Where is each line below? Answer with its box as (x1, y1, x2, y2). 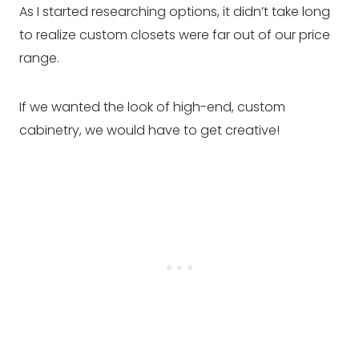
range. (19, 48, 63, 67)
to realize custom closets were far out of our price (19, 25, 330, 44)
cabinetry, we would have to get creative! (19, 120, 280, 139)
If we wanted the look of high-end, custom (19, 97, 285, 116)
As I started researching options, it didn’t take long (19, 2, 330, 21)
